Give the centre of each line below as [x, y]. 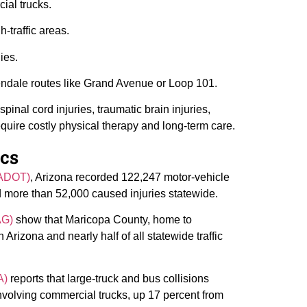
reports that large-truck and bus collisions [108, 279]
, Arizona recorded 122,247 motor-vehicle [130, 177]
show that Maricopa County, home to [102, 220]
